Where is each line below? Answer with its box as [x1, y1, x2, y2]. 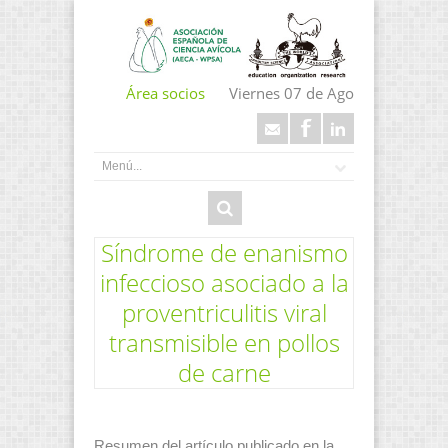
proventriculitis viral [121, 295, 327, 329]
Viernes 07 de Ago [229, 83, 354, 104]
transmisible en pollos [108, 325, 340, 359]
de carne [177, 355, 271, 389]
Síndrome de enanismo [100, 235, 348, 269]
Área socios [126, 83, 205, 104]
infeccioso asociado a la [99, 265, 349, 299]
